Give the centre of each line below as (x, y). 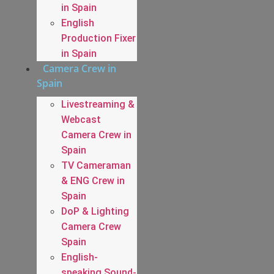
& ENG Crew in (93, 180)
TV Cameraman (96, 165)
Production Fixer (98, 38)
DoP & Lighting (95, 211)
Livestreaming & (98, 104)
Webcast (81, 119)
